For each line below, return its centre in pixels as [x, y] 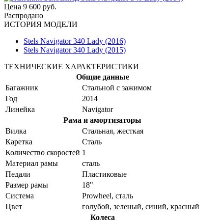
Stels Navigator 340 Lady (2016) [75, 41]
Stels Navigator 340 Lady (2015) [75, 50]
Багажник [22, 87]
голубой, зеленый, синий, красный [141, 206]
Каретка [19, 141]
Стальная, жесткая [113, 131]
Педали [18, 174]
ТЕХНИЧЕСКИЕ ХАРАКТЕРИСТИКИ [71, 66]
